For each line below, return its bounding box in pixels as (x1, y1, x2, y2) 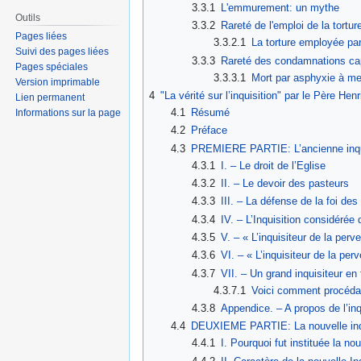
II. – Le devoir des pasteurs (221, 177, 350, 190)
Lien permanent (15, 92, 85, 104)
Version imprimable (15, 77, 101, 89)
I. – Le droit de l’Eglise (221, 159, 326, 172)
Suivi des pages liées (15, 46, 110, 58)
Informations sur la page (15, 107, 122, 119)
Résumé (190, 106, 230, 119)
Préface (190, 124, 227, 137)
